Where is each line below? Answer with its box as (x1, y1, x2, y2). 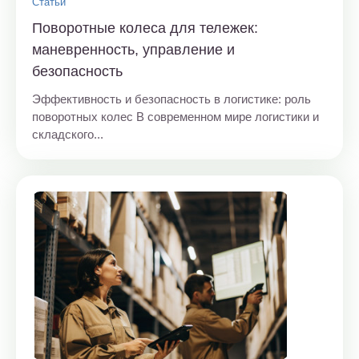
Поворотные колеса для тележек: (32, 19, 258, 36)
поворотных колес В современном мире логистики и (32, 109, 319, 123)
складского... (32, 127, 103, 141)
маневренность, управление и (32, 41, 235, 58)
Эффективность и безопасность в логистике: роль (32, 91, 311, 106)
